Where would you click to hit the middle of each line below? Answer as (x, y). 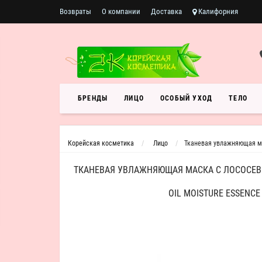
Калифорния (217, 11)
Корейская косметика (101, 143)
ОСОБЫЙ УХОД (187, 98)
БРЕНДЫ (93, 98)
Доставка (166, 11)
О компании (121, 11)
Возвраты (75, 11)
